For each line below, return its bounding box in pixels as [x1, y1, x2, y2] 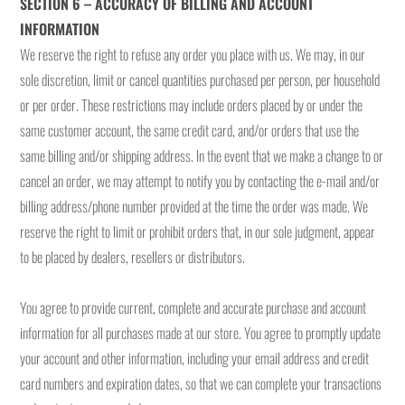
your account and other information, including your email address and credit [20, 347, 370, 369]
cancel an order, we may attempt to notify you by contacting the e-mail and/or [20, 170, 381, 192]
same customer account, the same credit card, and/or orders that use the [20, 119, 360, 141]
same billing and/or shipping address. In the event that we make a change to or [20, 145, 384, 166]
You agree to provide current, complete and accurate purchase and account [20, 297, 367, 318]
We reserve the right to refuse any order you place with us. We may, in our [20, 43, 366, 65]
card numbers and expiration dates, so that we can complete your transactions [20, 372, 382, 394]
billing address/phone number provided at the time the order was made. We [20, 195, 369, 217]
